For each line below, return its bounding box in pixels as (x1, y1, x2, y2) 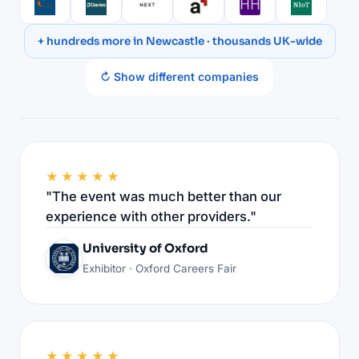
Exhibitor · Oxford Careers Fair (83, 261, 236, 275)
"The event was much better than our (46, 188, 281, 204)
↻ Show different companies (100, 69, 259, 83)
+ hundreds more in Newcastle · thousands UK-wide (37, 34, 322, 48)
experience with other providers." (46, 208, 256, 224)
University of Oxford (83, 240, 208, 256)
